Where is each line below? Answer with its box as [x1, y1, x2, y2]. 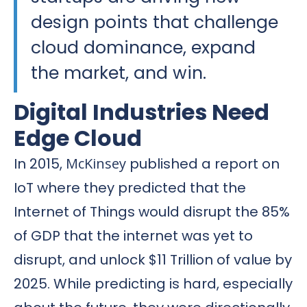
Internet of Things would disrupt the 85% [14, 201, 290, 221]
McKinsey [66, 153, 126, 173]
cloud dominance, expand [31, 35, 256, 60]
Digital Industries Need [14, 96, 269, 127]
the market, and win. [31, 60, 206, 85]
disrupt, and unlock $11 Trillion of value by [14, 249, 292, 269]
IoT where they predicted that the [14, 177, 246, 197]
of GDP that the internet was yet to [14, 225, 253, 245]
